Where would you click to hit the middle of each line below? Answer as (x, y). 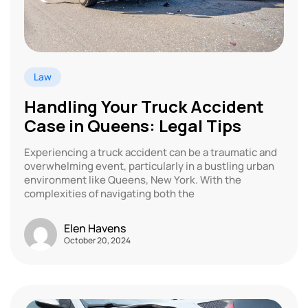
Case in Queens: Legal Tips (133, 126)
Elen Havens (95, 228)
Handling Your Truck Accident (144, 107)
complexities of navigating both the (109, 194)
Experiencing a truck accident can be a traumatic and (151, 153)
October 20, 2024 (97, 240)
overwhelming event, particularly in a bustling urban (149, 166)
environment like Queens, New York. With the (133, 180)
